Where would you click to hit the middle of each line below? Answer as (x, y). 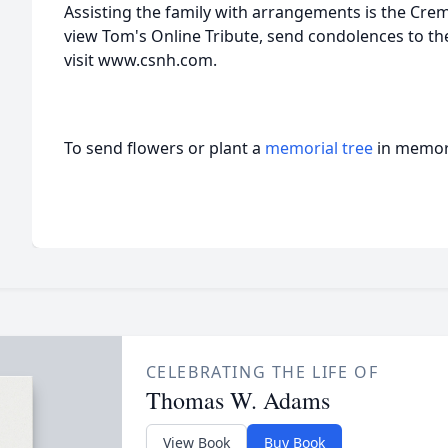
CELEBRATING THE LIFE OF (262, 372)
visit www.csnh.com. (140, 60)
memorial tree (319, 148)
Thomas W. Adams (237, 400)
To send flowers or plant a (164, 148)
